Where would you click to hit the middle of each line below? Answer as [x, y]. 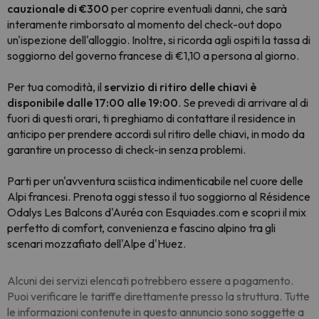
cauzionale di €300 [58, 9]
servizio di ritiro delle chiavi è [180, 87]
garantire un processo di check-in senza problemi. [126, 150]
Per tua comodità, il [56, 87]
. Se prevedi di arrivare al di [243, 103]
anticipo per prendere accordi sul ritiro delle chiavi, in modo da [156, 134]
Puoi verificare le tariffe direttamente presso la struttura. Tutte [158, 296]
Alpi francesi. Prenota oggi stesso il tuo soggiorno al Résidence [159, 197]
